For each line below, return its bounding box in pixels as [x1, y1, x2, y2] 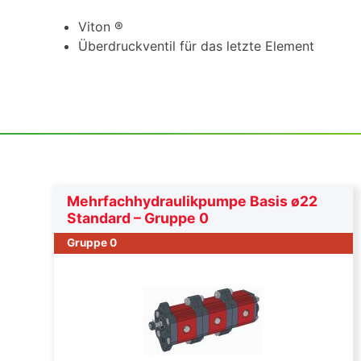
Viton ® [78, 18, 124, 35]
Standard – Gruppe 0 [67, 209, 210, 226]
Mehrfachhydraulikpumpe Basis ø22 [67, 192, 318, 210]
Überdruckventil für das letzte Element [78, 37, 315, 54]
